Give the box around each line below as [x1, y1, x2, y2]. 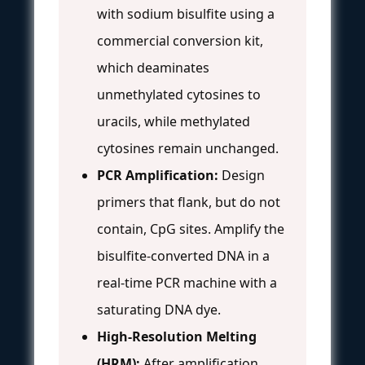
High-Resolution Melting [97, 327, 257, 345]
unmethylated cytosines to [97, 85, 261, 103]
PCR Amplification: [97, 165, 218, 184]
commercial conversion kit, [97, 31, 263, 50]
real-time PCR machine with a [97, 273, 277, 292]
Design [218, 165, 265, 184]
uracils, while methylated [97, 112, 250, 130]
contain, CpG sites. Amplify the [97, 219, 284, 238]
